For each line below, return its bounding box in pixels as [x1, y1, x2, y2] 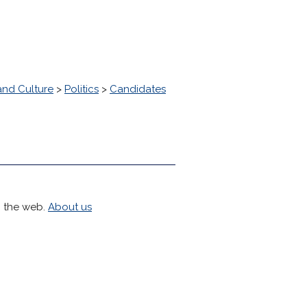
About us [48, 201, 92, 213]
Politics [64, 83, 99, 95]
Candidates [110, 83, 166, 95]
